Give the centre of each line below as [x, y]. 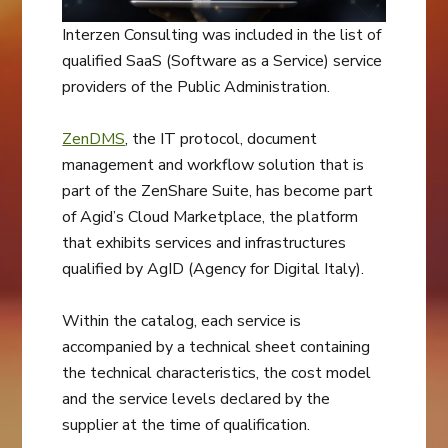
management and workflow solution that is [213, 165]
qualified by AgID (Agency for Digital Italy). [213, 269]
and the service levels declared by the [196, 399]
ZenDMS [94, 139]
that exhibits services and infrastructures [204, 243]
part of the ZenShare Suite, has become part [218, 191]
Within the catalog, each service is [182, 321]
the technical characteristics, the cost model [217, 373]
